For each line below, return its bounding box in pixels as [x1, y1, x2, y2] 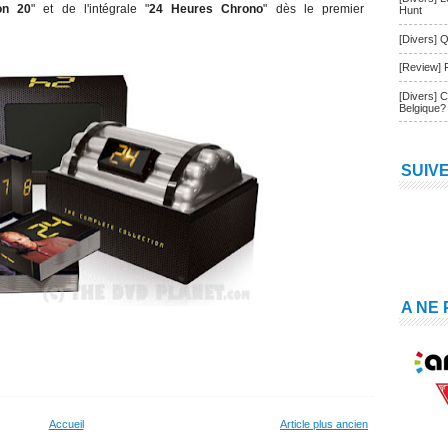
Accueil [48, 418, 84, 430]
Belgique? [399, 101, 446, 114]
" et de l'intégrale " [31, 2, 150, 16]
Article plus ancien [280, 418, 368, 430]
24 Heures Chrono [149, 2, 264, 16]
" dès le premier [263, 2, 365, 16]
